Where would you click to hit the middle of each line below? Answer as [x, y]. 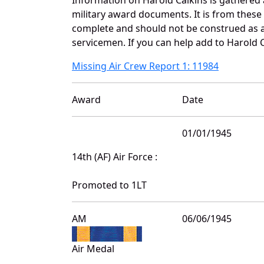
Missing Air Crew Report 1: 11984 [145, 66]
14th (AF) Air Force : [115, 156]
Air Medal [93, 248]
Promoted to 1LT [109, 185]
